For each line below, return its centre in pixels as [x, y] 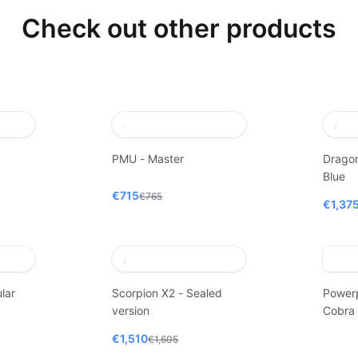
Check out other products [179, 28]
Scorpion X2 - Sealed [167, 293]
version [131, 310]
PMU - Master [148, 159]
